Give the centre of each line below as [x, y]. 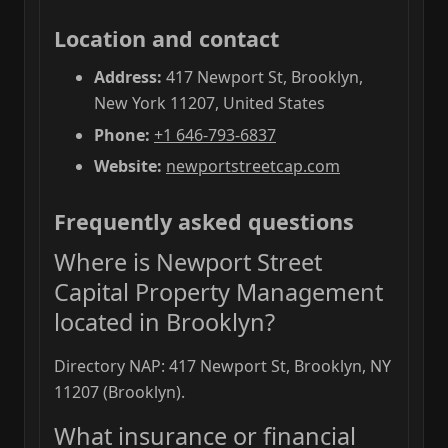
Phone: [122, 134]
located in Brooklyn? [164, 322]
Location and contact [166, 39]
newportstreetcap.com [253, 166]
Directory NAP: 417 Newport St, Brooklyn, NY [222, 366]
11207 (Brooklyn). [119, 392]
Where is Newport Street [188, 262]
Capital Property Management [218, 292]
